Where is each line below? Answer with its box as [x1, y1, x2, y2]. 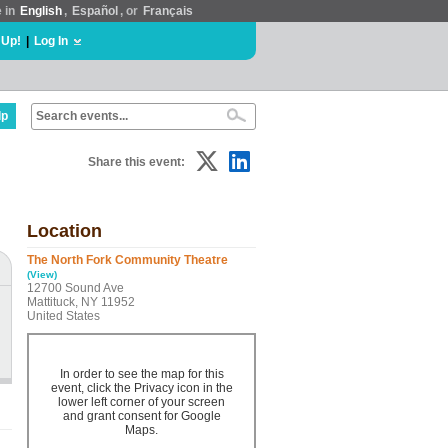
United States [27, 309, 100, 323]
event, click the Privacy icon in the [50, 381, 233, 395]
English [20, 4, 62, 18]
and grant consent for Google [62, 409, 221, 423]
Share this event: [88, 155, 185, 169]
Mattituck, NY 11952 [27, 295, 135, 309]
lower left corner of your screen [58, 395, 225, 409]
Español [72, 4, 118, 18]
